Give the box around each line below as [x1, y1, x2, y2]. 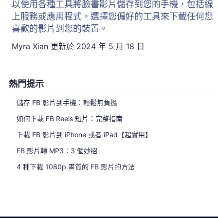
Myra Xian [12, 41, 48, 51]
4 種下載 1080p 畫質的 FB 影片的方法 [17, 163, 135, 171]
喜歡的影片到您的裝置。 [12, 23, 108, 34]
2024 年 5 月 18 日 [76, 41, 145, 51]
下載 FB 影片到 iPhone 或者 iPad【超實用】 [17, 130, 152, 139]
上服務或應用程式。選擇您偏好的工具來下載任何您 [12, 11, 213, 21]
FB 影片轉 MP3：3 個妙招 [17, 146, 97, 155]
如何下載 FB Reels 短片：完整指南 [17, 114, 123, 123]
